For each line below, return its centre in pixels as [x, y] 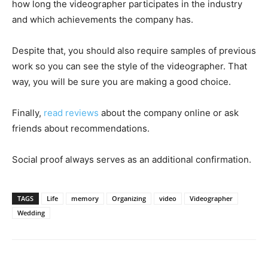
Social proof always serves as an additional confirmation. [132, 160]
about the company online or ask [169, 113]
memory [85, 199]
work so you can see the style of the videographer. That [130, 66]
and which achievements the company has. [103, 20]
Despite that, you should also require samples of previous [134, 51]
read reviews [71, 113]
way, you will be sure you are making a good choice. [121, 82]
